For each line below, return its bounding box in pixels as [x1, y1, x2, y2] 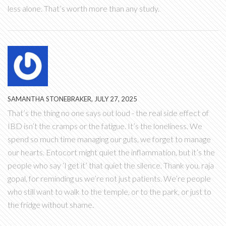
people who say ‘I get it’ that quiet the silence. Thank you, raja [8, 160, 214, 170]
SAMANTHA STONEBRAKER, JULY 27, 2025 [8, 95, 137, 103]
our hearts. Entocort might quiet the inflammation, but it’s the [8, 147, 215, 157]
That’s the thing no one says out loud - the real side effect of [8, 108, 209, 118]
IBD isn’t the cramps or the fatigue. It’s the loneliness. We [8, 121, 202, 131]
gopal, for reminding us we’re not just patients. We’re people [8, 174, 211, 183]
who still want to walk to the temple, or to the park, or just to [8, 187, 211, 196]
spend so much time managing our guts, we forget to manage [8, 134, 211, 144]
